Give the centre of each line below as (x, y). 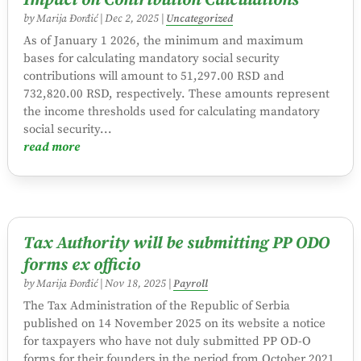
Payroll (190, 283)
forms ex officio (81, 265)
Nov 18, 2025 (135, 284)
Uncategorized (199, 19)
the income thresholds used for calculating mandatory (171, 112)
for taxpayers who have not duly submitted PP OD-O (167, 341)
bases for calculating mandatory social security (151, 59)
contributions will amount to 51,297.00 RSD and (154, 77)
